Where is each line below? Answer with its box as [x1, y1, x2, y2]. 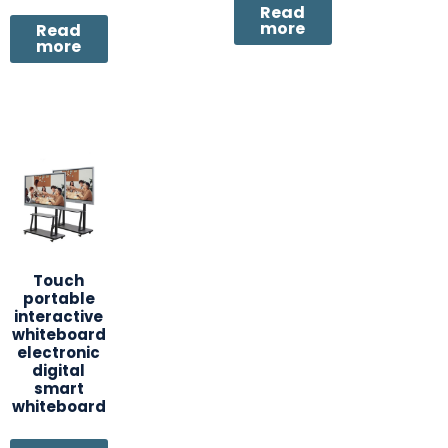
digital [32, 359, 86, 381]
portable [22, 287, 95, 309]
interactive [14, 305, 104, 327]
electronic [17, 341, 101, 363]
